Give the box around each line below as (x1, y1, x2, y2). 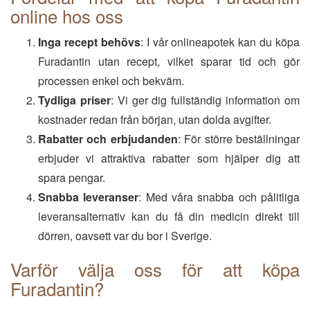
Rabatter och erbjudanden (38, 131, 178, 147)
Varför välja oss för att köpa (10, 256, 300, 282)
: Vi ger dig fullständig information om (110, 92, 300, 108)
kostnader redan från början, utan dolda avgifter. (38, 111, 271, 127)
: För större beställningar (177, 131, 300, 147)
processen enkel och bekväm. (38, 73, 184, 89)
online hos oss (10, 3, 123, 28)
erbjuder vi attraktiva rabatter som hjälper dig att (38, 150, 300, 166)
